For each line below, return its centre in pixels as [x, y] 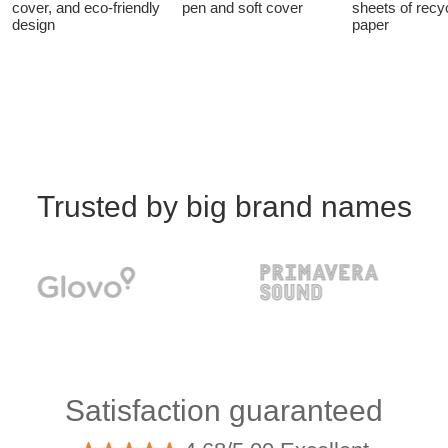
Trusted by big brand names [224, 206]
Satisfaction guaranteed [224, 411]
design [33, 24]
